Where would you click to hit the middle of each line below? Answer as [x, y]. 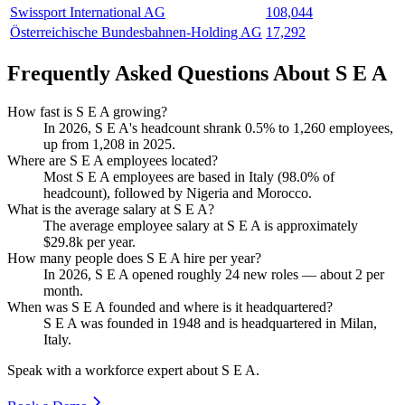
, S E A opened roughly [156, 274]
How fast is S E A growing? [87, 111]
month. [63, 290]
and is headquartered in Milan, [289, 323]
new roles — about [297, 274]
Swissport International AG [88, 13]
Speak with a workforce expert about [114, 370]
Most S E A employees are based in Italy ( [163, 176]
